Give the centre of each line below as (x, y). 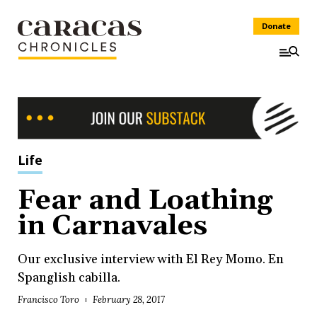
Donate (276, 26)
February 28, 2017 (129, 300)
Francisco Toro (48, 300)
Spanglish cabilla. (69, 277)
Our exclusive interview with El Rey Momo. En (151, 259)
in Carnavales (113, 226)
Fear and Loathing (145, 201)
